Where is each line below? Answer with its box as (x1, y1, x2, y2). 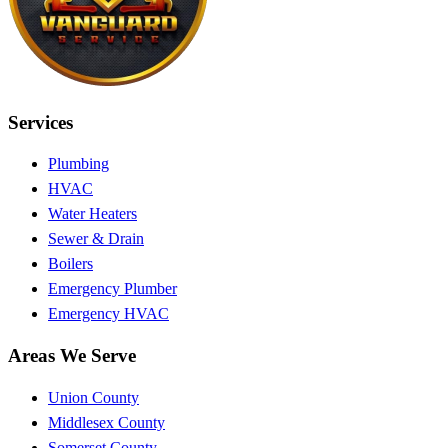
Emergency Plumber (48, 280, 177, 298)
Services (8, 111, 73, 133)
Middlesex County (48, 413, 165, 431)
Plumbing (48, 155, 109, 173)
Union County (48, 388, 139, 406)
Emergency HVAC (48, 305, 169, 323)
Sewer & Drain (48, 230, 144, 248)
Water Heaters (48, 205, 137, 223)
